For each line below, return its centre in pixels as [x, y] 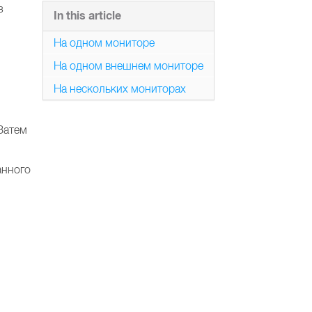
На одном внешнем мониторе [128, 65]
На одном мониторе [104, 42]
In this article [87, 16]
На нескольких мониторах [120, 88]
